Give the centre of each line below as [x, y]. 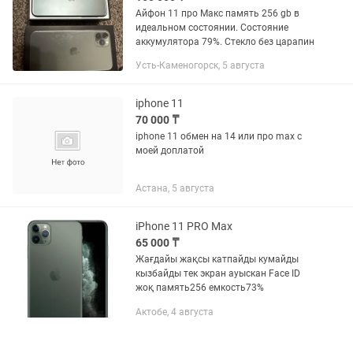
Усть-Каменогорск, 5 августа [200, 65]
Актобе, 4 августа [175, 312]
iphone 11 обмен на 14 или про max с [219, 136]
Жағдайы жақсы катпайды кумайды [217, 259]
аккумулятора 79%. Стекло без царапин [225, 42]
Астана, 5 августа [175, 188]
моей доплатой [170, 150]
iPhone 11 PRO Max [184, 226]
